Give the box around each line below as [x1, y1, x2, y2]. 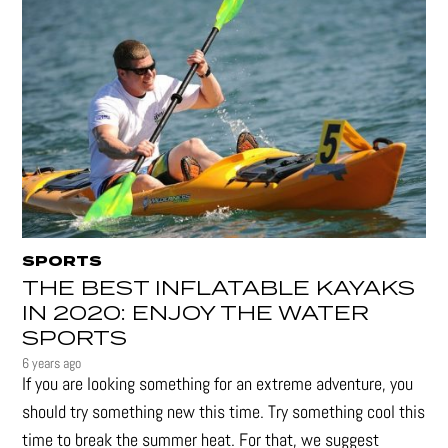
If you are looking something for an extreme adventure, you [22, 371, 414, 395]
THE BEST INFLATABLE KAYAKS [22, 272, 416, 305]
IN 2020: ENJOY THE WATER [22, 297, 370, 330]
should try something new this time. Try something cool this [22, 399, 426, 423]
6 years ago [22, 353, 82, 372]
